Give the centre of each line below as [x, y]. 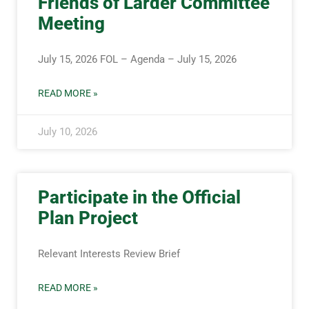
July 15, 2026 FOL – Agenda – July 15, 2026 [137, 59]
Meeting [71, 23]
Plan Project [88, 218]
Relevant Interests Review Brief [109, 254]
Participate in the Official [139, 197]
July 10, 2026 [68, 132]
